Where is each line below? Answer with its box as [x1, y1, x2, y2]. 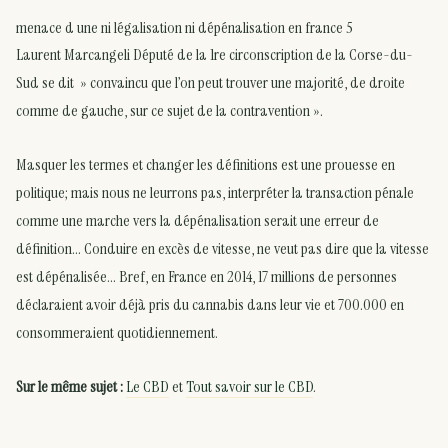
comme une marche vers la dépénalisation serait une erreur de [16, 209, 379, 231]
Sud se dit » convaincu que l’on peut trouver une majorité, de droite [16, 72, 405, 94]
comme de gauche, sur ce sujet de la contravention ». [16, 100, 323, 122]
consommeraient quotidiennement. [16, 321, 218, 343]
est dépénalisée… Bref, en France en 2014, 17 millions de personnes [16, 265, 397, 287]
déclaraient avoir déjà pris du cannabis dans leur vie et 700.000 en [16, 293, 404, 315]
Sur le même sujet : [16, 375, 123, 397]
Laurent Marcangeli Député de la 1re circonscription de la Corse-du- [16, 44, 413, 66]
